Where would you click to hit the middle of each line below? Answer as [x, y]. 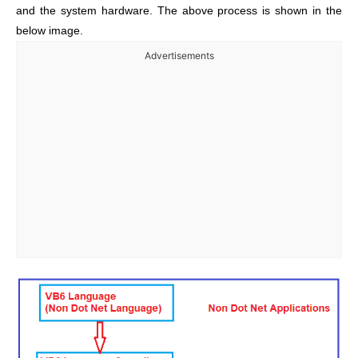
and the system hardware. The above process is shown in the [179, 10]
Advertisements [179, 55]
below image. [50, 30]
